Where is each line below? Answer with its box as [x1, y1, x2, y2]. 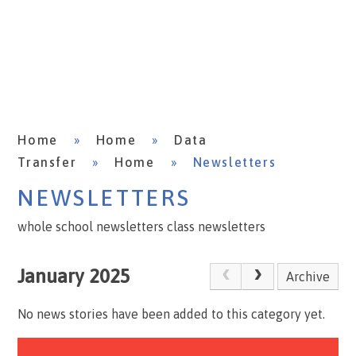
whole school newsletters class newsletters [17, 219, 266, 234]
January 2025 [17, 265, 131, 287]
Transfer [17, 155, 77, 169]
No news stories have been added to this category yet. [17, 306, 326, 321]
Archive [286, 269, 330, 284]
